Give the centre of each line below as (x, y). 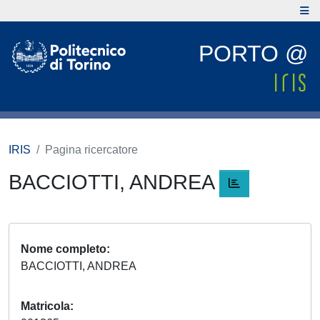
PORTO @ (253, 54)
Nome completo (64, 249)
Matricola (45, 306)
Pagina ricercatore (91, 150)
